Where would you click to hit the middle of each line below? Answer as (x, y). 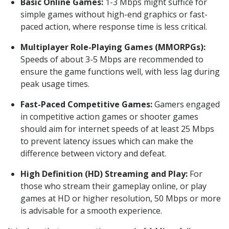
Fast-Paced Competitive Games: (86, 104)
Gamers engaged (186, 104)
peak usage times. (55, 84)
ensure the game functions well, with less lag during (120, 71)
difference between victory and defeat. (93, 153)
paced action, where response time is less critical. (114, 26)
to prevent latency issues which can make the (107, 141)
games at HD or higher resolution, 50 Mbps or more (121, 198)
